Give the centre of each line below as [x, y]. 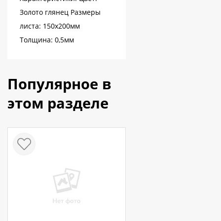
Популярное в [59, 84]
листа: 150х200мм [50, 26]
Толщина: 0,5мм [47, 40]
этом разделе [58, 103]
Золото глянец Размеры [60, 12]
